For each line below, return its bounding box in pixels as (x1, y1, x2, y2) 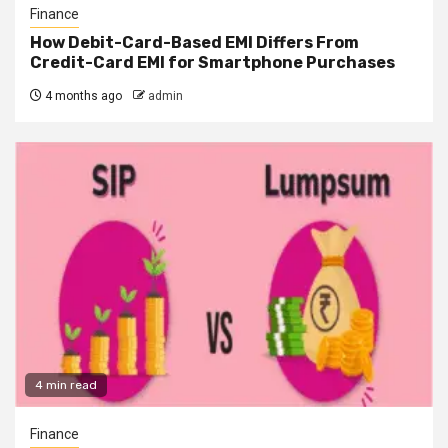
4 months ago (42, 88, 122, 103)
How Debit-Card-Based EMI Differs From (30, 32, 359, 52)
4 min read (35, 377, 97, 392)
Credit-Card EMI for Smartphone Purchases (30, 52, 395, 72)
